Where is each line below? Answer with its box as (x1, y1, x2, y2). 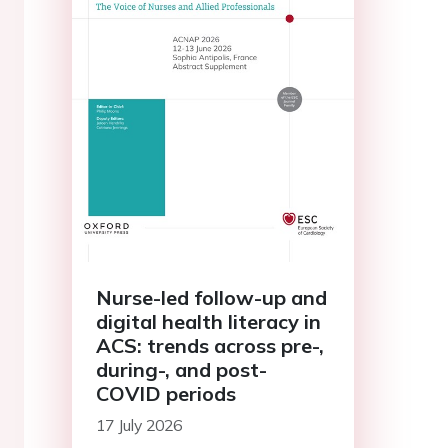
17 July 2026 (96, 414, 182, 435)
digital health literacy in (96, 308, 321, 334)
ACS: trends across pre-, (96, 332, 324, 358)
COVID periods (96, 380, 236, 406)
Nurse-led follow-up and (96, 284, 327, 310)
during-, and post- (96, 356, 267, 382)
